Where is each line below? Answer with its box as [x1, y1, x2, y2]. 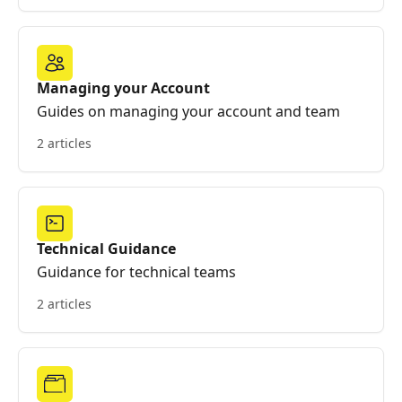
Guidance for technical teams [37, 262, 236, 282]
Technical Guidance [37, 239, 176, 258]
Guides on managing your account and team [37, 101, 340, 121]
